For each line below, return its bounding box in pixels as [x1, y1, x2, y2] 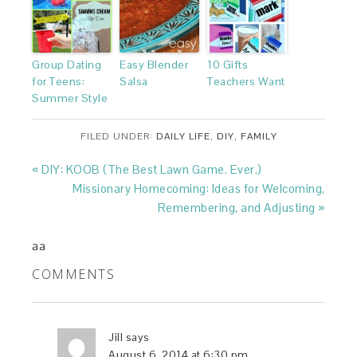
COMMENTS [32, 265, 116, 283]
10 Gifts [207, 57, 249, 72]
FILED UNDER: [80, 129, 156, 143]
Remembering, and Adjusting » [157, 199, 325, 215]
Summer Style [32, 90, 108, 105]
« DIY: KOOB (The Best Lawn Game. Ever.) [32, 161, 262, 177]
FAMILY [240, 129, 277, 143]
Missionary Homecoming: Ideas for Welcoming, [73, 180, 325, 196]
